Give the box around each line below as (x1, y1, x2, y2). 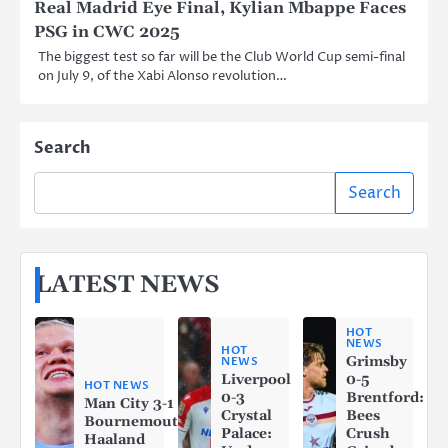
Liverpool (221, 370, 292, 389)
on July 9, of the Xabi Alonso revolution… (38, 66, 287, 85)
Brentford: (345, 388, 424, 407)
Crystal (221, 406, 273, 425)
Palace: (221, 424, 273, 443)
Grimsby (345, 352, 407, 371)
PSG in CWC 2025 (34, 21, 180, 42)
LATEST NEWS (35, 269, 220, 300)
